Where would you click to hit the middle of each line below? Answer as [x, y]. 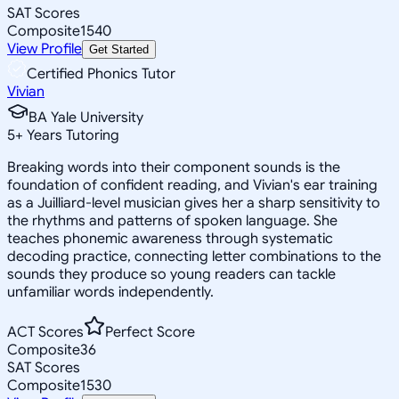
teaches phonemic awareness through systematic [170, 238]
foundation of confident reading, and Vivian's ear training [192, 185]
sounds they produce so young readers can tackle [171, 274]
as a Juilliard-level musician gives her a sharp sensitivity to [194, 203]
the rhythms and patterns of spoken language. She [172, 220]
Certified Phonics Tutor [101, 73]
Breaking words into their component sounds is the [174, 167]
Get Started [119, 49]
